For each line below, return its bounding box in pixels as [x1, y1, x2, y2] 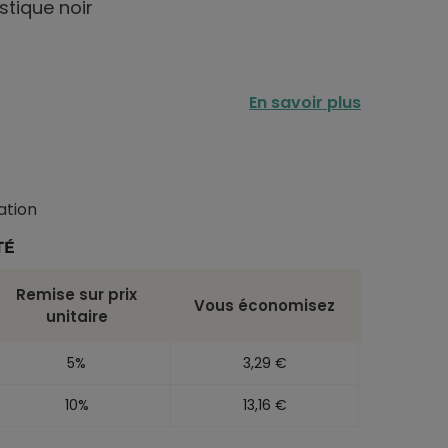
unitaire [45, 305, 108, 327]
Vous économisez [194, 294, 335, 316]
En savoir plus [249, 90, 361, 114]
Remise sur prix [16, 283, 137, 305]
